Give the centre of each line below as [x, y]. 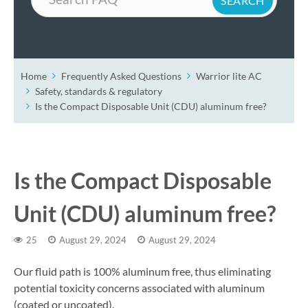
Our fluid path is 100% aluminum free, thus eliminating [142, 271]
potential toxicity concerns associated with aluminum [139, 287]
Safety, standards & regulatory [99, 91]
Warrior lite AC [229, 76]
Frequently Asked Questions [121, 76]
